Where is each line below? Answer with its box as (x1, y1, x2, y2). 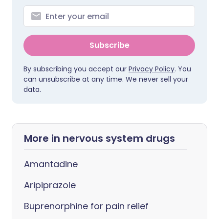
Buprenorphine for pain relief (24, 200, 149, 212)
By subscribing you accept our (23, 64, 129, 74)
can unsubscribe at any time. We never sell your (23, 74, 188, 84)
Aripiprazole (24, 179, 76, 191)
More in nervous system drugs (24, 131, 175, 145)
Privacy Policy (129, 64, 175, 74)
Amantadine (24, 158, 78, 170)
